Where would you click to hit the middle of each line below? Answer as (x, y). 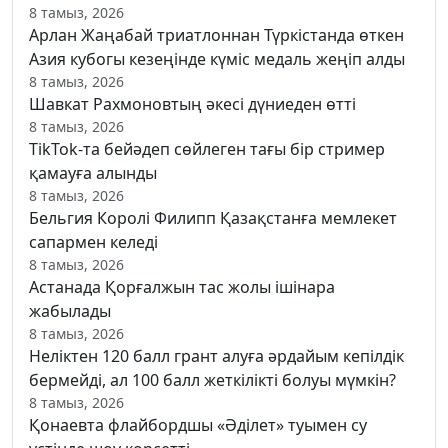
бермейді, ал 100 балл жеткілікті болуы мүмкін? (212, 379)
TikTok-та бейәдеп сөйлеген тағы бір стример (207, 148)
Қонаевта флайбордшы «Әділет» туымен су (198, 424)
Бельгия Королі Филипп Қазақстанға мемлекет (213, 217)
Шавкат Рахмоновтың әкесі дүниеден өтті (192, 103)
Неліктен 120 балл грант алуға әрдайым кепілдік (216, 355)
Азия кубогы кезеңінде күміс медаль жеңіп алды (217, 58)
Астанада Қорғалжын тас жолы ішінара (182, 286)
